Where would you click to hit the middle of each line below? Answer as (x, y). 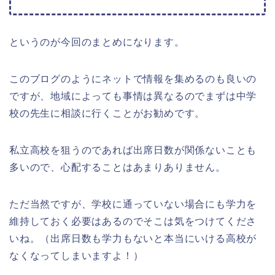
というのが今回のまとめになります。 (97, 42)
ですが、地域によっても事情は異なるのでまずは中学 (133, 96)
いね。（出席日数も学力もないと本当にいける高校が (133, 239)
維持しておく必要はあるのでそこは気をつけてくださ (133, 222)
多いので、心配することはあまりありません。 (118, 168)
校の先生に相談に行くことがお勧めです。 (107, 114)
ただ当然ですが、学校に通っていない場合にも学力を (133, 204)
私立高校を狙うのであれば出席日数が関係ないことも (133, 150)
